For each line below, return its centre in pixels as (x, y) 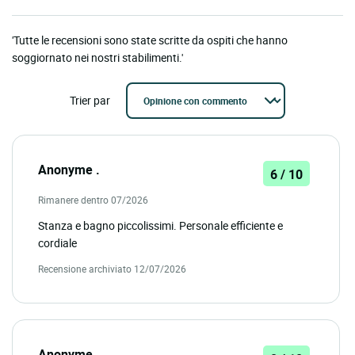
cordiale (57, 243)
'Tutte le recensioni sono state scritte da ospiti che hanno (150, 40)
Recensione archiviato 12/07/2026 (112, 269)
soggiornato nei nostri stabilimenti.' (97, 58)
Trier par (90, 101)
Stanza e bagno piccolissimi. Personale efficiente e (160, 226)
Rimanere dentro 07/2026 (93, 200)
